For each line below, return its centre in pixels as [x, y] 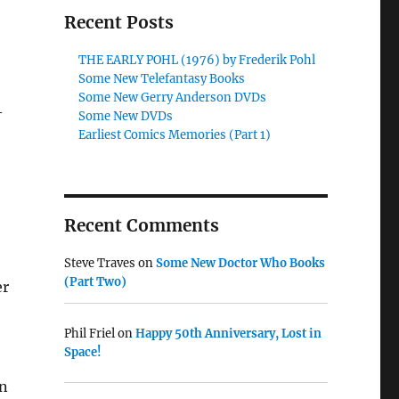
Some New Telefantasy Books [162, 79]
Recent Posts [118, 22]
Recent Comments [141, 225]
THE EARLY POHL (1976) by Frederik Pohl [197, 60]
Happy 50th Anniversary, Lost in [228, 333]
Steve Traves [99, 263]
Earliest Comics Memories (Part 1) [175, 135]
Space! [82, 352]
